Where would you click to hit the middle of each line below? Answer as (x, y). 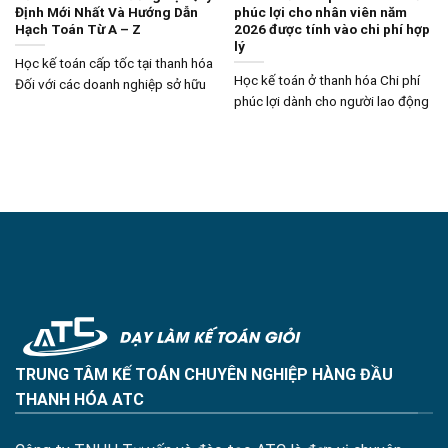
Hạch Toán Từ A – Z (77, 28)
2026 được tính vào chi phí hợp (331, 28)
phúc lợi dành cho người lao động (331, 101)
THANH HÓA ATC (79, 400)
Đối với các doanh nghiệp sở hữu (110, 84)
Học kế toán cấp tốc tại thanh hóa (113, 63)
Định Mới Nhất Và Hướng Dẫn (106, 11)
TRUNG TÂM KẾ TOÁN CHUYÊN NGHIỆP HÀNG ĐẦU (204, 375)
